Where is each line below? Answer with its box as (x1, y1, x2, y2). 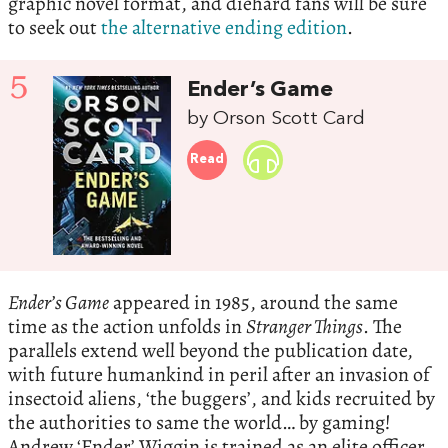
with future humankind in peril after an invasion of (8, 360, 430, 388)
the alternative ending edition (101, 14, 347, 42)
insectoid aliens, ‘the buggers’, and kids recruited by (8, 384, 435, 412)
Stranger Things (246, 312, 363, 340)
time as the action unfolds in (8, 312, 246, 340)
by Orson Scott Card (187, 109, 366, 130)
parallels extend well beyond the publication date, (8, 336, 413, 364)
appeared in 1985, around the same (109, 288, 398, 316)
